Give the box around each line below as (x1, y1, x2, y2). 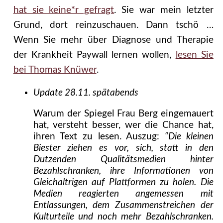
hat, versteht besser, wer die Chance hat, (33, 120, 214, 130)
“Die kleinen (165, 132, 214, 142)
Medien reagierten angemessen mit (33, 189, 214, 199)
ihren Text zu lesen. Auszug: (33, 132, 165, 142)
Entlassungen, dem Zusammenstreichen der (33, 201, 214, 211)
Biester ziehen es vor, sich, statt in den (33, 143, 214, 153)
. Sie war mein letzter (114, 5, 214, 15)
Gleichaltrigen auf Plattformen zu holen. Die (33, 178, 214, 188)
